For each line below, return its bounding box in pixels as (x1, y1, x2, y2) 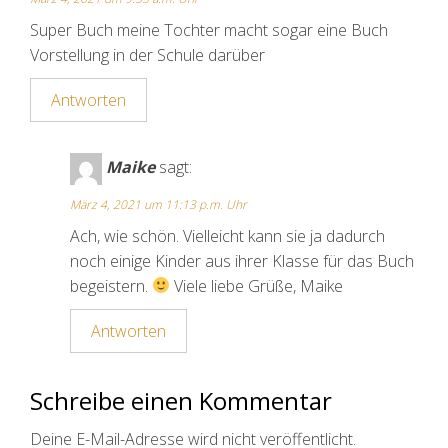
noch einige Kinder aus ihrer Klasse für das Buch (70, 249, 414, 272)
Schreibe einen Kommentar (30, 383, 332, 417)
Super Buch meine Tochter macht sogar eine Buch (30, 18, 388, 41)
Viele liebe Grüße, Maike (170, 274, 344, 297)
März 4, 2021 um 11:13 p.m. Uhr (70, 195, 247, 213)
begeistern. (70, 274, 152, 297)
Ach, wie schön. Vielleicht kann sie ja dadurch (70, 224, 385, 247)
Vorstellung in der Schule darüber (30, 43, 265, 66)
